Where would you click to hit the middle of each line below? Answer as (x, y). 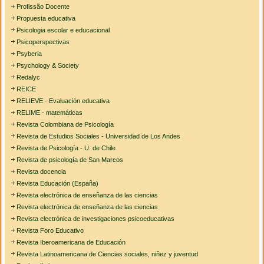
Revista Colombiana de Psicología (65, 125)
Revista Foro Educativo (50, 231)
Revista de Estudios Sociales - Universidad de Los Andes (99, 136)
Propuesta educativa (46, 19)
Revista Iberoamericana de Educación (71, 242)
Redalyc (29, 77)
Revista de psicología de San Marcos (70, 160)
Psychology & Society (48, 66)
